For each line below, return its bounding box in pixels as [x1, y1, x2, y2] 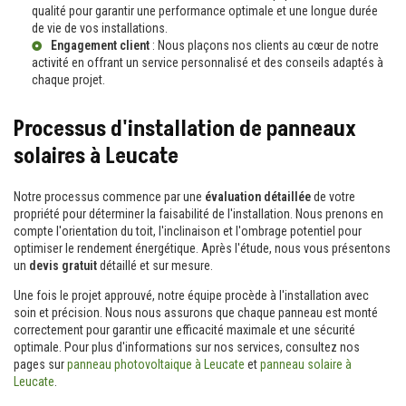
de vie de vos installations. [32, 20, 168, 35]
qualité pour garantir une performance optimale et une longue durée [32, 3, 378, 18]
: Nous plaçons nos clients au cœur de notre [150, 37, 379, 53]
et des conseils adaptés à [248, 54, 383, 70]
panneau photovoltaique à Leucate [67, 356, 245, 372]
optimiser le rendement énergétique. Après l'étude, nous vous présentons [14, 240, 391, 256]
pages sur [14, 356, 67, 372]
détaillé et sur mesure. [97, 257, 213, 273]
